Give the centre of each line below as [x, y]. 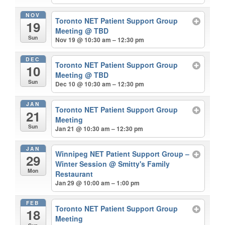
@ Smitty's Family [140, 164]
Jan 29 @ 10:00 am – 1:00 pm [98, 183]
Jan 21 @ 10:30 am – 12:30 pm [99, 128]
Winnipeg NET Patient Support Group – [123, 154]
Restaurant [74, 174]
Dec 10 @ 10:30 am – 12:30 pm [100, 84]
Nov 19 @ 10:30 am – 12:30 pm [100, 39]
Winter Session [82, 164]
